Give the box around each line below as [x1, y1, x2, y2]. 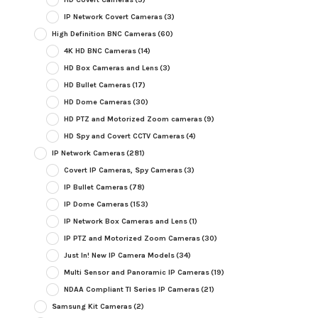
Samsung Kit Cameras [51, 302, 132, 312]
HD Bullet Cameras [63, 80, 131, 90]
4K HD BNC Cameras [63, 46, 136, 56]
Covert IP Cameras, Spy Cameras [63, 165, 182, 175]
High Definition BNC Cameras [51, 29, 156, 39]
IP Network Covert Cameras [63, 12, 163, 22]
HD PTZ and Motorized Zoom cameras [63, 114, 202, 124]
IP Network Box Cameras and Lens [63, 216, 187, 226]
